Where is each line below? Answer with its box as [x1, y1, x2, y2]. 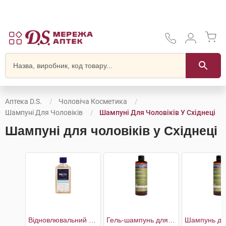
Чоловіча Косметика [59, 97, 127, 105]
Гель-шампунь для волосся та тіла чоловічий [168, 216, 175, 224]
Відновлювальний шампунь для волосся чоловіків [89, 216, 96, 224]
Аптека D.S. [5, 97, 42, 105]
